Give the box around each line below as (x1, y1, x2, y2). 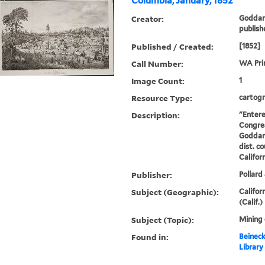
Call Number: (131, 58, 184, 70)
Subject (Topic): (131, 214, 195, 226)
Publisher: (131, 169, 173, 181)
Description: (131, 109, 180, 121)
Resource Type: (131, 92, 193, 104)
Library (238, 243, 263, 252)
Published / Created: (131, 41, 214, 53)
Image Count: (131, 75, 185, 87)
